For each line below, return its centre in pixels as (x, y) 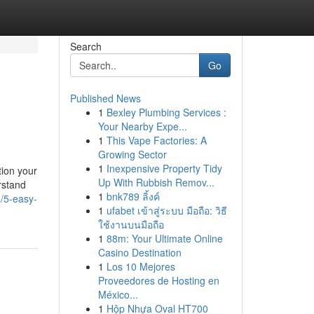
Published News (105, 98)
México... (118, 294)
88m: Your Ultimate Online (164, 238)
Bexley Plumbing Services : (166, 112)
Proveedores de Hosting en (158, 280)
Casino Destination (139, 252)
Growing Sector (132, 154)
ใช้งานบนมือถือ (131, 224)
